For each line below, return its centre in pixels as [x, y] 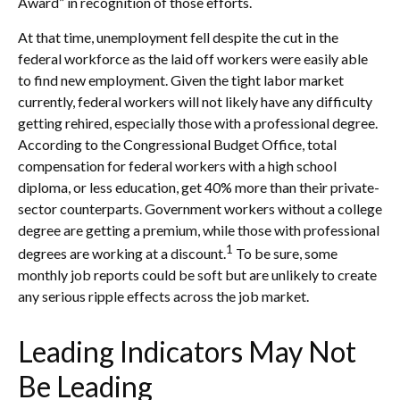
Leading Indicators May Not [187, 352]
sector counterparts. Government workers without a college [200, 208]
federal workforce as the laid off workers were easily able [193, 58]
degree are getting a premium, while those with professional [199, 229]
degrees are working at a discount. [122, 254]
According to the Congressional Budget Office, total [177, 144]
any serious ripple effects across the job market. [163, 296]
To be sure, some [285, 254]
